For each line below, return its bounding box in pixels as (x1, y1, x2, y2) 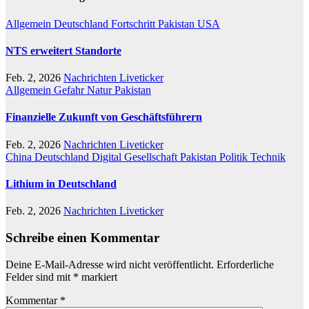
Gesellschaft (124, 150, 180, 163)
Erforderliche (217, 258, 274, 270)
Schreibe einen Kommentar (6, 230, 159, 245)
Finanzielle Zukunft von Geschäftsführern (6, 111, 202, 123)
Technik (250, 150, 286, 163)
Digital (92, 150, 124, 163)
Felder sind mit (6, 270, 73, 283)
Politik (219, 150, 250, 163)
